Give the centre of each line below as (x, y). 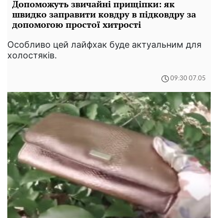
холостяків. (32, 55)
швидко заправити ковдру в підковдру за (104, 14)
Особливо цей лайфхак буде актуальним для (104, 44)
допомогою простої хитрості (77, 24)
